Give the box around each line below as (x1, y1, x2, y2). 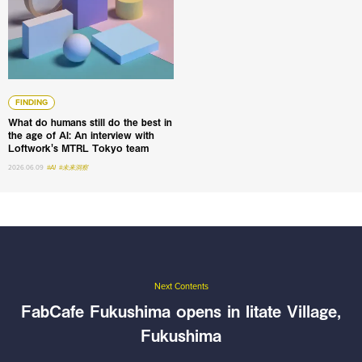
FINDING (15, 98, 48, 108)
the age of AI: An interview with (8, 128, 154, 143)
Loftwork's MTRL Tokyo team (8, 141, 149, 156)
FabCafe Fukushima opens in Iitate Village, (21, 298, 341, 324)
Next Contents (154, 281, 208, 293)
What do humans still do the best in (8, 115, 172, 130)
